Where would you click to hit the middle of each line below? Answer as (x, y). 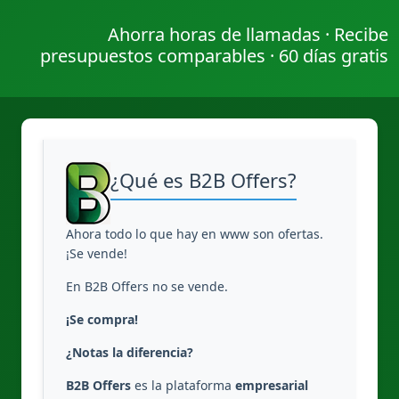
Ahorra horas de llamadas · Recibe (248, 34)
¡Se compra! (102, 319)
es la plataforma (183, 385)
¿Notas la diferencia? (130, 352)
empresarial (272, 385)
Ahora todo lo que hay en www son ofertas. (195, 234)
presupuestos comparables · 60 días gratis (214, 55)
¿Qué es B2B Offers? (204, 180)
